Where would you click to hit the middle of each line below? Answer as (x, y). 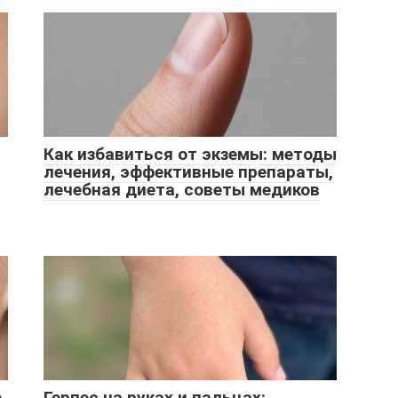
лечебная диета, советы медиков (182, 190)
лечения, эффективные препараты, (188, 172)
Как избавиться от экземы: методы (190, 154)
